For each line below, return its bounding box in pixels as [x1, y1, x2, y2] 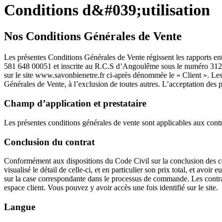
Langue [4, 201, 35, 212]
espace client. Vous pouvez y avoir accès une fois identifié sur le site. [4, 183, 218, 192]
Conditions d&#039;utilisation [4, 1, 210, 19]
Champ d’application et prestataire [4, 98, 146, 109]
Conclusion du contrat [4, 136, 95, 147]
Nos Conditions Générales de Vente [4, 30, 182, 43]
